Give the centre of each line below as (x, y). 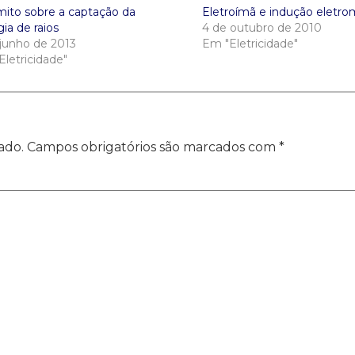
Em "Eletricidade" (250, 43)
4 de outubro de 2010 (261, 27)
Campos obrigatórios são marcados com (153, 147)
